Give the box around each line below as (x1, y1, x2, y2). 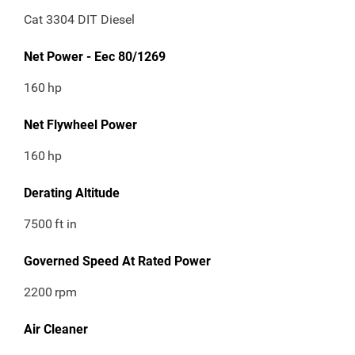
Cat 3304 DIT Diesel (24, 12, 135, 28)
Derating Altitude (24, 185, 120, 201)
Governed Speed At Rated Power (24, 254, 211, 269)
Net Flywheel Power (24, 117, 137, 133)
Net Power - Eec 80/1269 (24, 49, 166, 65)
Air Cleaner (24, 322, 88, 338)
